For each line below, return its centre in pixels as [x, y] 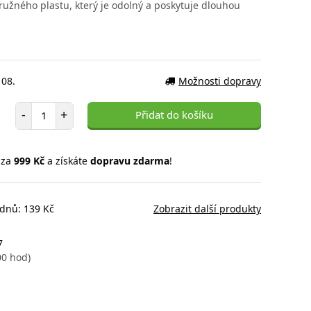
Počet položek [62, 108]
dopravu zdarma [129, 160]
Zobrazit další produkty [207, 208]
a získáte [67, 160]
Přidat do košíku [174, 114]
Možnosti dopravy [220, 81]
